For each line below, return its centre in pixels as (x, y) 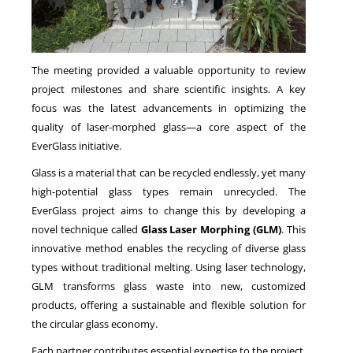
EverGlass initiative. (76, 145)
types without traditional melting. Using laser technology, (169, 267)
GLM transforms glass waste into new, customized (169, 286)
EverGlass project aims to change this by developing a (169, 210)
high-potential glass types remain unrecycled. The (169, 191)
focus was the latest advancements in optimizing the (169, 108)
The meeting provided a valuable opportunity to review (169, 70)
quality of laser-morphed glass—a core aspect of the (169, 126)
